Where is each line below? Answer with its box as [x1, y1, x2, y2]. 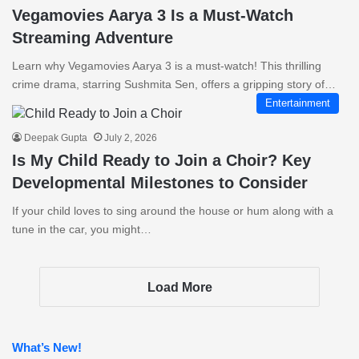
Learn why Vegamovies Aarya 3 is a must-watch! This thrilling [12, 58, 321, 72]
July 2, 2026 [104, 131, 157, 143]
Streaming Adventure [12, 28, 173, 46]
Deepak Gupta [24, 131, 87, 143]
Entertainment [265, 96, 330, 109]
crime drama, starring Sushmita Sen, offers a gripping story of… [12, 77, 336, 91]
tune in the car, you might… [12, 222, 151, 236]
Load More [147, 280, 212, 294]
